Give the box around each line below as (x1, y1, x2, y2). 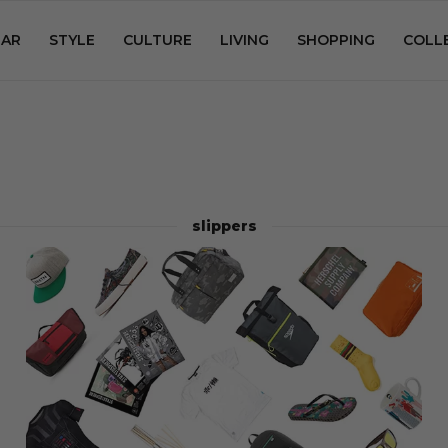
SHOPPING (297, 31, 375, 49)
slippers (191, 217, 257, 235)
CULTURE (123, 31, 192, 49)
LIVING (220, 31, 269, 49)
